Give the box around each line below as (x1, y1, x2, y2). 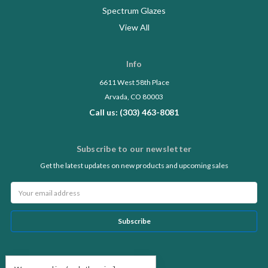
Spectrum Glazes (102, 5, 166, 16)
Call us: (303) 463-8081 (89, 107, 179, 118)
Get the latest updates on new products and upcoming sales (39, 161, 229, 170)
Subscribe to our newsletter (76, 144, 192, 154)
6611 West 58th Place (99, 78, 169, 87)
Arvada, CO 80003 (105, 92, 163, 102)
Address (11, 193, 39, 203)
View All (118, 22, 150, 33)
